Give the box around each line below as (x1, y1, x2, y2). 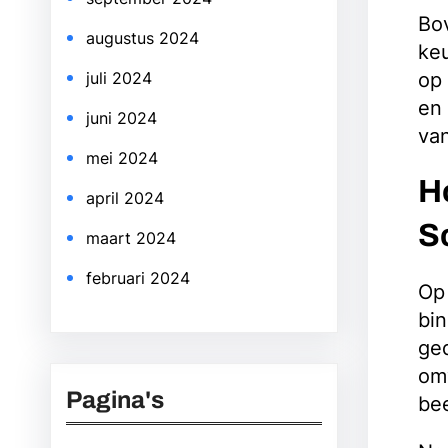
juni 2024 (86, 108, 157, 128)
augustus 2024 (86, 28, 199, 48)
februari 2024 (86, 268, 190, 288)
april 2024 (86, 188, 164, 208)
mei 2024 (86, 148, 158, 168)
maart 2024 (86, 228, 176, 248)
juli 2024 (86, 68, 152, 88)
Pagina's (66, 387, 164, 413)
